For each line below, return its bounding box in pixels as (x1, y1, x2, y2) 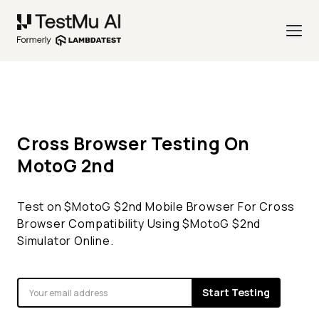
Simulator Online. (17, 233, 114, 249)
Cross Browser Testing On (17, 131, 250, 157)
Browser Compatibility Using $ (17, 216, 191, 232)
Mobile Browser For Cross (142, 199, 296, 215)
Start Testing (202, 286, 270, 300)
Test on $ (17, 199, 73, 215)
